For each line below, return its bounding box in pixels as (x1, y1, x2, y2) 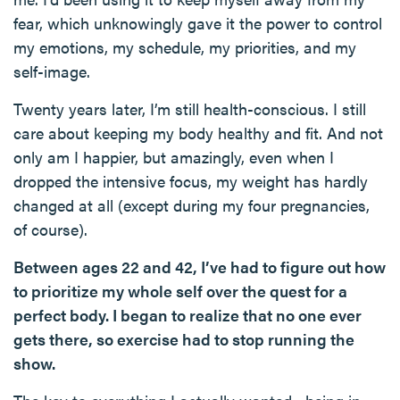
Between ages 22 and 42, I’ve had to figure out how (13, 255, 386, 278)
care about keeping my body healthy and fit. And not (13, 121, 383, 144)
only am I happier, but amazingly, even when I (13, 146, 334, 168)
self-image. (13, 60, 90, 82)
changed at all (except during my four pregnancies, (13, 194, 370, 216)
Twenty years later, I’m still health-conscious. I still (13, 97, 366, 120)
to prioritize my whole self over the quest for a (13, 279, 347, 302)
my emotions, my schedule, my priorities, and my (13, 36, 356, 58)
